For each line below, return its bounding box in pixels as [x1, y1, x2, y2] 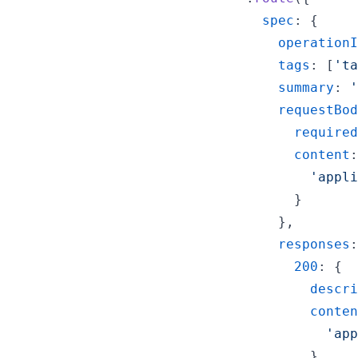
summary [278, 79, 334, 95]
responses [278, 236, 350, 252]
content [294, 146, 350, 162]
